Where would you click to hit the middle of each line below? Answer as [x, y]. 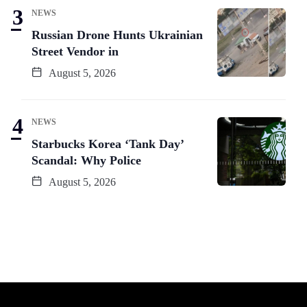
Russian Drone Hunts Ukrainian [117, 35]
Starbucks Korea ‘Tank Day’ [108, 144]
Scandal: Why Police [86, 160]
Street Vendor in [75, 51]
